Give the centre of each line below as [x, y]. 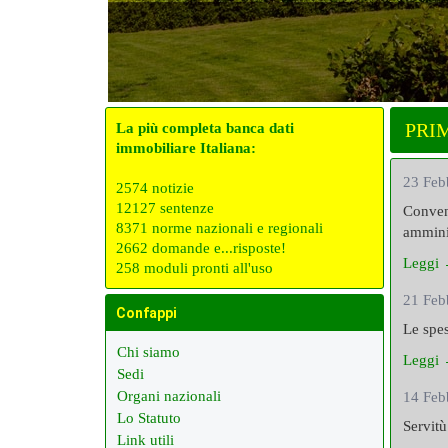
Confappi [146, 313]
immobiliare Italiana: [186, 148]
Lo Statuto [149, 418]
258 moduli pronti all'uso [194, 268]
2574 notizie [155, 188]
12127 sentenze [165, 208]
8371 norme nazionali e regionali [219, 228]
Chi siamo [148, 352]
